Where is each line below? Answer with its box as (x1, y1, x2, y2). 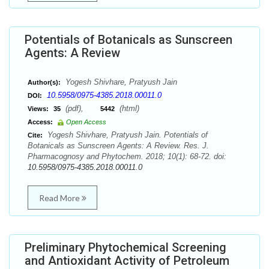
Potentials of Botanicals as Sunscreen (25, 32, 232, 47)
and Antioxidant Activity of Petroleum (25, 253, 229, 268)
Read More (38, 193, 82, 203)
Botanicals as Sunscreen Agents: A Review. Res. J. (28, 141, 209, 150)
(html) (117, 104, 139, 113)
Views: (28, 105, 49, 112)
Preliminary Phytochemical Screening (25, 240, 226, 255)
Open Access (66, 118, 106, 125)
